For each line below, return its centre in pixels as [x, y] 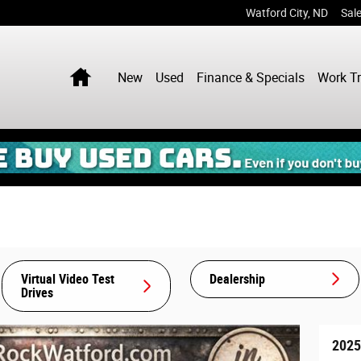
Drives [37, 293]
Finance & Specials [251, 77]
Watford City [277, 13]
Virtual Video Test [67, 279]
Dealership [237, 279]
